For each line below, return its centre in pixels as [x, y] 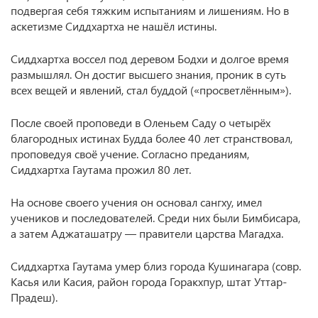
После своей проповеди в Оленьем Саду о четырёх [141, 122]
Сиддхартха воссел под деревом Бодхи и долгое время [150, 59]
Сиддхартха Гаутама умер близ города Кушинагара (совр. [156, 266]
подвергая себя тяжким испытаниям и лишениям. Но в [150, 10]
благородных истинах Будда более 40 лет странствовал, [152, 138]
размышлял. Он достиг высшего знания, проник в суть [148, 74]
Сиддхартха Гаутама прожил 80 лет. [101, 169]
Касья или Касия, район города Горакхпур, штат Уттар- [149, 281]
